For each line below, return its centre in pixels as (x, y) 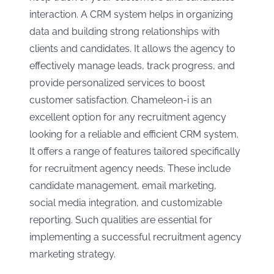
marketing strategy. (72, 254)
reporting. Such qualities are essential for (121, 220)
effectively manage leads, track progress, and (132, 66)
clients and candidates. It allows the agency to (132, 49)
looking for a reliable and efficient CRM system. (134, 135)
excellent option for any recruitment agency (128, 117)
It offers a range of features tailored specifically (135, 152)
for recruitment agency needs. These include (130, 169)
